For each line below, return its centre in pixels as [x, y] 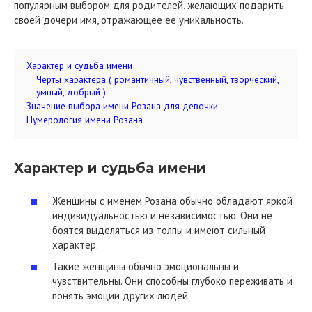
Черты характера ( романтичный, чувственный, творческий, [157, 79]
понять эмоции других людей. [121, 296]
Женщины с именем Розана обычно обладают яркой [172, 201]
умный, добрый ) [71, 92]
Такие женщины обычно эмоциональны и [146, 266]
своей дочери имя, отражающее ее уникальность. [129, 20]
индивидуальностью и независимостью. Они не [162, 215]
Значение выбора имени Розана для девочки [122, 106]
